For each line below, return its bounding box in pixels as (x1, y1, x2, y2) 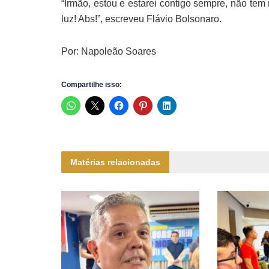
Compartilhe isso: (61, 80, 122, 89)
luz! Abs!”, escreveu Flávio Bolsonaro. (61, 14, 222, 25)
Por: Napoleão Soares (61, 46, 156, 57)
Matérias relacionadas (70, 157, 160, 168)
